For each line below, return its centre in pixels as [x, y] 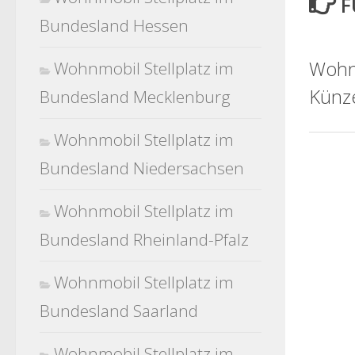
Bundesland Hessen [114, 25]
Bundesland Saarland [119, 311]
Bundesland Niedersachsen [142, 168]
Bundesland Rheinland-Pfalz [144, 239]
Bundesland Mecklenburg [135, 97]
